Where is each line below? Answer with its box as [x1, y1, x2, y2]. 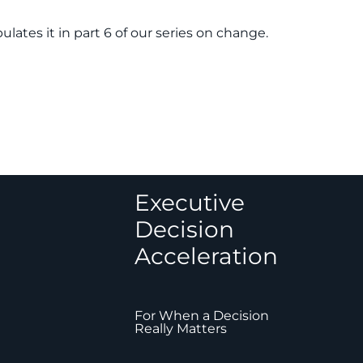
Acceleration [134, 241, 278, 270]
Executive [134, 188, 245, 216]
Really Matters [134, 320, 227, 336]
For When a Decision [134, 307, 269, 323]
